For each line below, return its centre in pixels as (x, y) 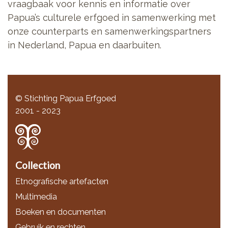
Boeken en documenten (61, 212)
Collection (38, 165)
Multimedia (36, 197)
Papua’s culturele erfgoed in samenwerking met (112, 18)
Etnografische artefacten (62, 182)
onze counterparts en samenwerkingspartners (109, 32)
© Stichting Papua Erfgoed (66, 99)
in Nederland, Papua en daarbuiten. (86, 45)
